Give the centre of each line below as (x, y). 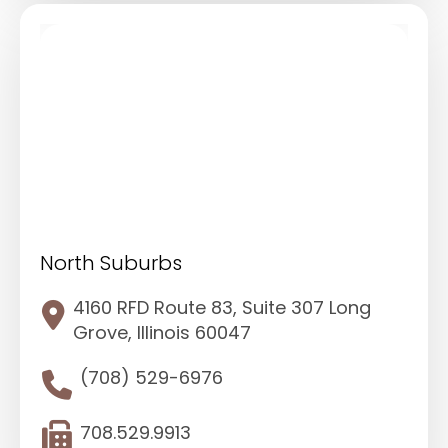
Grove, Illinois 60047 (162, 333)
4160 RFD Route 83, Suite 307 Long (222, 308)
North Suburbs (111, 263)
